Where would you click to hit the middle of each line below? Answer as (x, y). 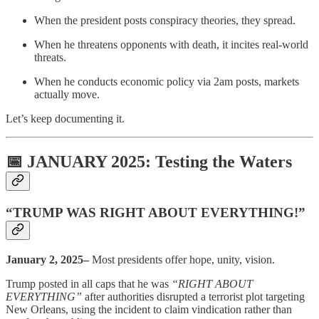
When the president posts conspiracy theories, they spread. (165, 21)
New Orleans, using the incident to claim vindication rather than (149, 309)
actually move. (67, 95)
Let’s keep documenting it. (65, 119)
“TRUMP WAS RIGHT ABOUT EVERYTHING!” (156, 213)
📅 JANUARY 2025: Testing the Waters (149, 162)
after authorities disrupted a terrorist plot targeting (193, 296)
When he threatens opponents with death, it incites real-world (171, 45)
